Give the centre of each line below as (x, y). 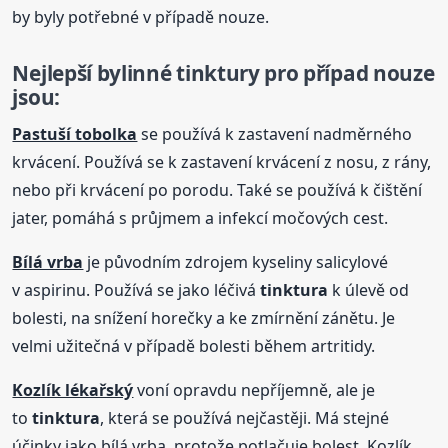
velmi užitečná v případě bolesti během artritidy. (194, 345)
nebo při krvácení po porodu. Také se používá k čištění (217, 189)
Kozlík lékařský (73, 389)
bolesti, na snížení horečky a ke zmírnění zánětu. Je (204, 317)
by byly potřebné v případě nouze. (141, 17)
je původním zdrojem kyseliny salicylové (236, 261)
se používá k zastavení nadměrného (275, 133)
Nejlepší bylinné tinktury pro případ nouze (223, 73)
